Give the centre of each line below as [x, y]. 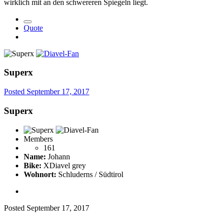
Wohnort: [40, 174]
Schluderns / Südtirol [90, 174]
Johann [58, 156]
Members [38, 139]
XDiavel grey [64, 165]
